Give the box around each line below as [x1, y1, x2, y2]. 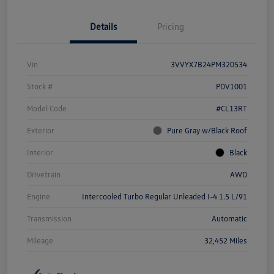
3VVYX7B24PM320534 [171, 59, 247, 69]
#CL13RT [216, 103, 247, 113]
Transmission [27, 213, 72, 223]
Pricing [157, 21, 184, 32]
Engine [27, 191, 50, 201]
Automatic [212, 213, 247, 223]
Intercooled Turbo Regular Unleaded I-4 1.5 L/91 [82, 191, 247, 201]
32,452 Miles [204, 235, 247, 245]
